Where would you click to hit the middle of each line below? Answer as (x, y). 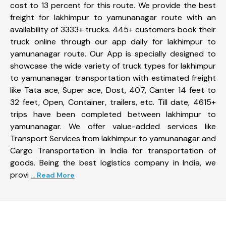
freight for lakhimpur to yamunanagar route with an (113, 17)
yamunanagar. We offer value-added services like (113, 126)
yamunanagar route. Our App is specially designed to (113, 53)
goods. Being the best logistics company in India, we (113, 162)
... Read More (53, 175)
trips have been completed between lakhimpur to (113, 114)
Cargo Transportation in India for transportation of (113, 150)
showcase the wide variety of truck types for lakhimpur (113, 66)
